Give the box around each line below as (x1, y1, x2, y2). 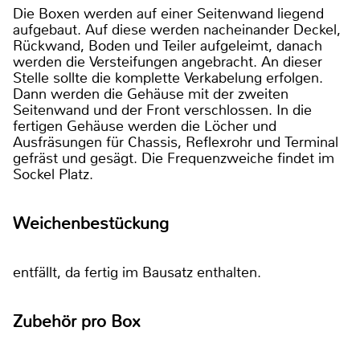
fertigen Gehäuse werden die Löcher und (13, 116, 276, 136)
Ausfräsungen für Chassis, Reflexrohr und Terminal (13, 132, 338, 152)
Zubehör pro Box (13, 310, 141, 332)
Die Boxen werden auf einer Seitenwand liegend (13, 3, 324, 23)
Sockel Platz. (13, 164, 93, 184)
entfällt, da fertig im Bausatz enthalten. (13, 262, 261, 282)
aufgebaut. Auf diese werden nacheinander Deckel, (13, 19, 341, 39)
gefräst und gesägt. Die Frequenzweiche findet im (13, 148, 334, 168)
